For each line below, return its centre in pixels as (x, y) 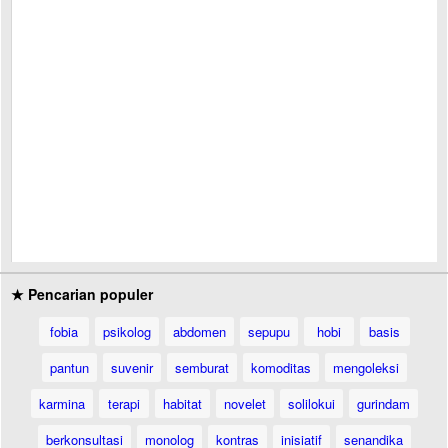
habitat (182, 403)
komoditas (280, 367)
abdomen (199, 331)
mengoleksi (365, 367)
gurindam (383, 403)
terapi (123, 403)
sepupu (268, 331)
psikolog (126, 331)
